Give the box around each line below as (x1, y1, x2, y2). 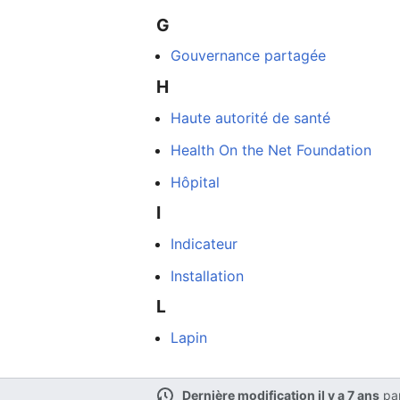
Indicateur (171, 234, 238, 253)
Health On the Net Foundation (171, 140, 372, 159)
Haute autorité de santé (171, 108, 331, 127)
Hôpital (171, 172, 221, 191)
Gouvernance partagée (171, 46, 327, 65)
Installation (171, 266, 245, 285)
